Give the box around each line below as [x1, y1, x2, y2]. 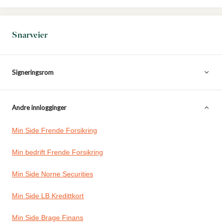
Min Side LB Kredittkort [12, 192, 84, 200]
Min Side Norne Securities [12, 170, 93, 178]
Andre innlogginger [12, 103, 66, 111]
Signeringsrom [12, 68, 54, 76]
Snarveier [12, 30, 48, 40]
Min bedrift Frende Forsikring [12, 148, 103, 156]
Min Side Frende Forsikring [12, 126, 97, 134]
